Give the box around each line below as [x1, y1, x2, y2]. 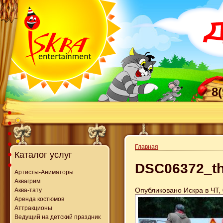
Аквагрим [14, 177, 40, 185]
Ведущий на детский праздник [14, 213, 101, 221]
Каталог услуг [14, 150, 72, 160]
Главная [135, 143, 158, 150]
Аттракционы [14, 204, 52, 212]
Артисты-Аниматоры [14, 168, 74, 176]
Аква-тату [14, 186, 42, 194]
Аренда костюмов [14, 195, 64, 203]
